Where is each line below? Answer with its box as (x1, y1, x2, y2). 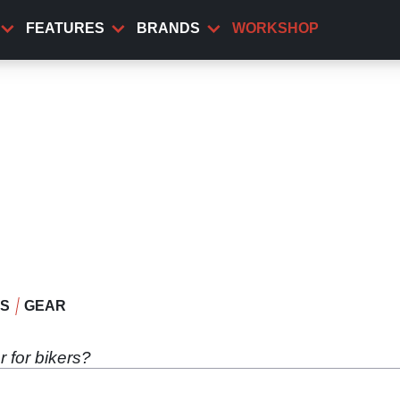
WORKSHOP (232, 21, 319, 36)
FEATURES (26, 21, 104, 36)
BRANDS (137, 21, 200, 36)
